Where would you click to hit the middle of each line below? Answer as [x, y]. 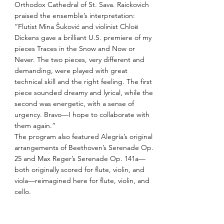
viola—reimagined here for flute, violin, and [82, 180]
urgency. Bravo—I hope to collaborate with [82, 114]
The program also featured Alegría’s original [83, 136]
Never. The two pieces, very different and [79, 59]
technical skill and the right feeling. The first [83, 81]
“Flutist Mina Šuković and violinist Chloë [76, 26]
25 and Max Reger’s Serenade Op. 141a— [80, 158]
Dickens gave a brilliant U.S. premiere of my [83, 37]
